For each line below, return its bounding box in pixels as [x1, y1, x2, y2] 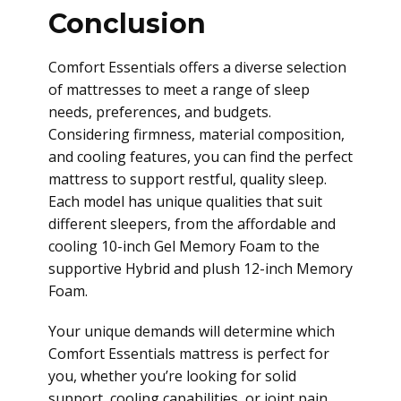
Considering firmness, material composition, [48, 124, 345, 144]
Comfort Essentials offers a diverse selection [48, 57, 346, 77]
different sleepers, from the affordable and [48, 214, 336, 234]
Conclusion [48, 7, 206, 40]
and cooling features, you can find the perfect [48, 147, 353, 166]
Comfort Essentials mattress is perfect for [48, 344, 329, 363]
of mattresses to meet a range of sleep [48, 80, 310, 99]
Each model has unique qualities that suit [48, 192, 322, 211]
